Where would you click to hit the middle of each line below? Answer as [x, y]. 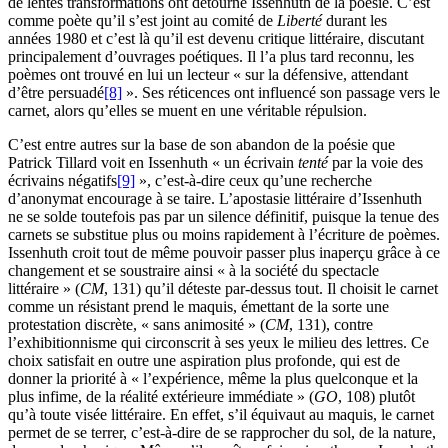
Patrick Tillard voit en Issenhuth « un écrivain [153, 163]
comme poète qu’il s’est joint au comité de [142, 21]
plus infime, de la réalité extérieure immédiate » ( [161, 397]
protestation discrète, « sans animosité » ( [136, 325]
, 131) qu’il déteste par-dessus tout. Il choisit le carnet [271, 289]
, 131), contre [331, 325]
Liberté [299, 21]
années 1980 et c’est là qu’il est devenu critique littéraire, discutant [216, 39]
